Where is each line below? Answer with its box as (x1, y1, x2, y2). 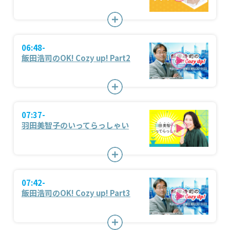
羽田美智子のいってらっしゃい (21, 120, 129, 131)
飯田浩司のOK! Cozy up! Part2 (21, 52, 130, 63)
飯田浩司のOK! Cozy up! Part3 (21, 187, 130, 199)
